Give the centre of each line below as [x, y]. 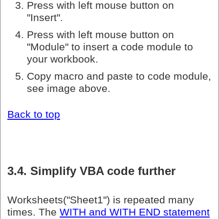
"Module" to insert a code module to [110, 47]
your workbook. [63, 59]
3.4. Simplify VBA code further [91, 171]
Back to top [34, 115]
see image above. [69, 88]
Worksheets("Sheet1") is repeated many [101, 200]
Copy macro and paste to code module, [119, 76]
